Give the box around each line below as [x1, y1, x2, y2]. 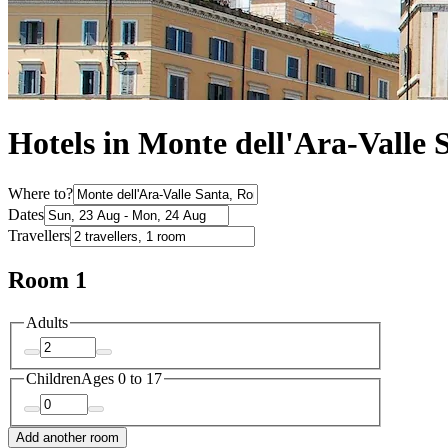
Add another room [16, 429, 119, 445]
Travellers [8, 226, 70, 244]
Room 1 [8, 266, 87, 293]
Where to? [8, 184, 73, 202]
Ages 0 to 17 [81, 370, 162, 388]
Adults [26, 313, 68, 331]
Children [26, 370, 81, 388]
